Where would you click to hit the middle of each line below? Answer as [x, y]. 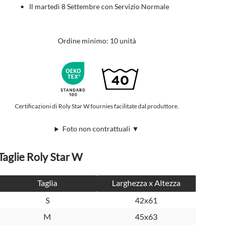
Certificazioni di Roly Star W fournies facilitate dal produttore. [97, 106]
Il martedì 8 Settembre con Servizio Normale [99, 6]
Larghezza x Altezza [146, 183]
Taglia [48, 183]
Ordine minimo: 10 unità [97, 40]
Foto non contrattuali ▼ [100, 129]
